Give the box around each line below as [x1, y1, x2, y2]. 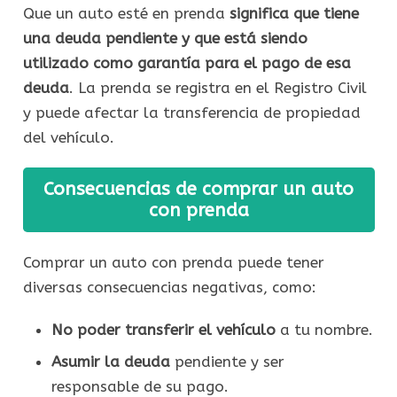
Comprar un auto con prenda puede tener [22, 253, 324, 271]
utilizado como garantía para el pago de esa [22, 54, 351, 73]
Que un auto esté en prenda [22, 4, 225, 23]
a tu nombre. [275, 320, 373, 339]
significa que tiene [224, 4, 359, 23]
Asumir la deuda [51, 353, 170, 371]
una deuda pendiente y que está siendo [22, 29, 307, 48]
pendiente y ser [169, 353, 284, 371]
